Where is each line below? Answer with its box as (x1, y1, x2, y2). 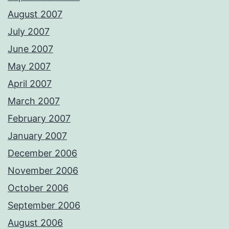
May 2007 (8, 61, 51, 72)
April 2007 (8, 78, 52, 89)
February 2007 (8, 113, 71, 124)
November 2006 (8, 165, 78, 176)
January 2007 (8, 130, 67, 142)
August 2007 (8, 9, 62, 20)
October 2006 (8, 182, 68, 194)
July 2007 (8, 26, 50, 37)
